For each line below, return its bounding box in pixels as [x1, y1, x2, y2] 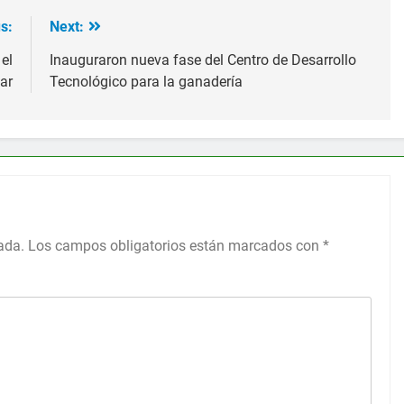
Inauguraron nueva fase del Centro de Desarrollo [49, 50, 356, 69]
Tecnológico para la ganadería [49, 72, 243, 90]
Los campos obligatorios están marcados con [28, 236, 323, 254]
